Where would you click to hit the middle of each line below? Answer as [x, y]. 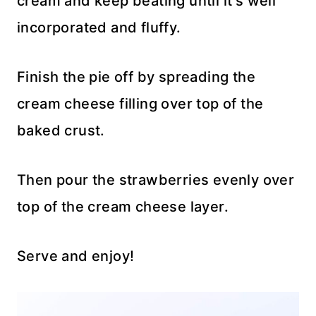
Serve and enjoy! [76, 256]
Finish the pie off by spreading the [136, 77]
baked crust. [61, 131]
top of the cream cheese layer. [123, 207]
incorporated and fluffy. [99, 28]
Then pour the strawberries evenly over [156, 180]
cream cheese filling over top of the [140, 104]
